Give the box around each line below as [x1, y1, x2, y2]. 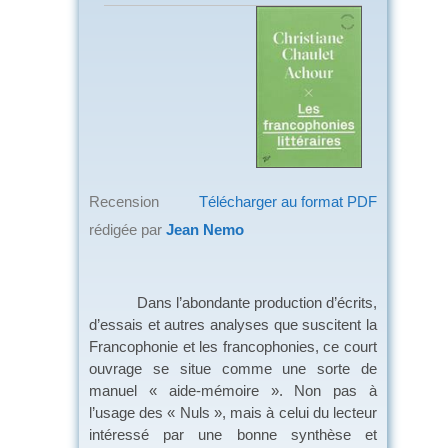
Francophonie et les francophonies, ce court [89, 337, 377, 355]
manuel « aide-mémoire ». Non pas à [89, 381, 377, 399]
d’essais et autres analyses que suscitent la [89, 315, 377, 333]
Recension [89, 192, 159, 210]
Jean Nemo [166, 220, 244, 238]
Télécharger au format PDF [199, 192, 377, 210]
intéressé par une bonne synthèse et [89, 425, 377, 443]
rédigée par [89, 220, 166, 238]
